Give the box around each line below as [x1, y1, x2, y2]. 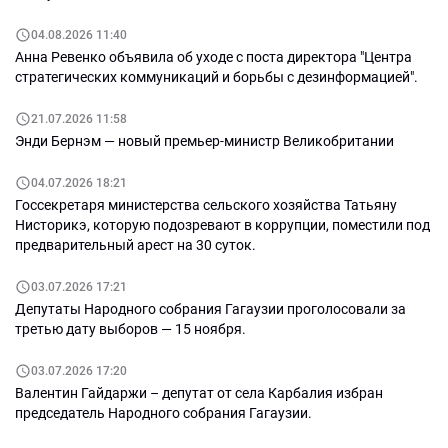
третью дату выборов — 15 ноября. [15, 321, 246, 338]
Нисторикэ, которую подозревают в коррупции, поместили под [15, 217, 430, 234]
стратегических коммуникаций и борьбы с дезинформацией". [15, 69, 424, 86]
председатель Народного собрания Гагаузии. [15, 405, 312, 422]
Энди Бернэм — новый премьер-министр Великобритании [15, 133, 394, 150]
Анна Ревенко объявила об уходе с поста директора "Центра [15, 49, 412, 66]
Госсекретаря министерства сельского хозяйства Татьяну [15, 197, 397, 214]
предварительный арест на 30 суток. [15, 237, 256, 254]
